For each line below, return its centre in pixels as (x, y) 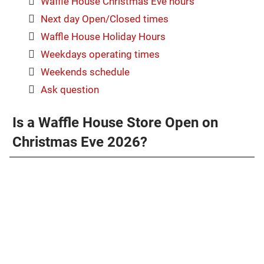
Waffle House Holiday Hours (103, 36)
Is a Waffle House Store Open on (115, 122)
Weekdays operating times (100, 54)
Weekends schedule (85, 72)
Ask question (70, 89)
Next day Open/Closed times (105, 19)
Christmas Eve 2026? (80, 142)
